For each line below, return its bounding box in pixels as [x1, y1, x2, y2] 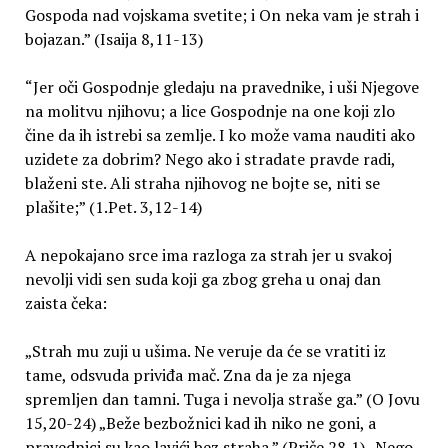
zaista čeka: [24, 292, 107, 315]
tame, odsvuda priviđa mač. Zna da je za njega [24, 364, 351, 387]
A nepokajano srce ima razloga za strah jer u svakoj [24, 244, 392, 267]
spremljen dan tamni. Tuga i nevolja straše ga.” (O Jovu [24, 388, 420, 411]
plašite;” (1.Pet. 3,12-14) [24, 196, 202, 219]
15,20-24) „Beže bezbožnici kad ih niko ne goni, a [24, 412, 376, 435]
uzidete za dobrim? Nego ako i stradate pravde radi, [24, 148, 395, 171]
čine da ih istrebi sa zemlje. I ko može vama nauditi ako [24, 124, 415, 147]
